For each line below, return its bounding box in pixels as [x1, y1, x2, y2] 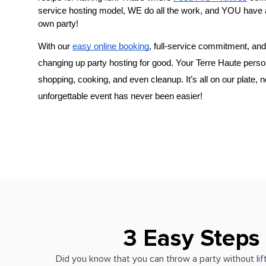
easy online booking [72, 42, 149, 52]
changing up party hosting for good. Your [38, 58, 196, 68]
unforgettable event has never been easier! [38, 91, 202, 102]
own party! [38, 19, 78, 28]
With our [38, 42, 72, 52]
